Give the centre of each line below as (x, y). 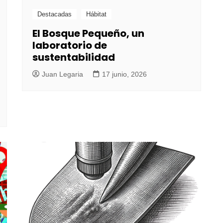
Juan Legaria (62, 74)
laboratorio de (70, 45)
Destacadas (55, 14)
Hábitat (96, 14)
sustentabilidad (74, 57)
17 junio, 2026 (124, 74)
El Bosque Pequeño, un (88, 33)
